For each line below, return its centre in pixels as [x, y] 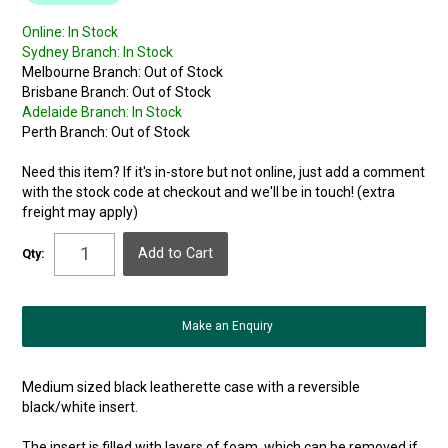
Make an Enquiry [227, 326]
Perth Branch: [65, 132]
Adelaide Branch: [76, 112]
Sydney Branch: [71, 52]
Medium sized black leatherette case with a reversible [191, 387]
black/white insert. [80, 407]
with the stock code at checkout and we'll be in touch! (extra [209, 192]
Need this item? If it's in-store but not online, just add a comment [224, 172]
